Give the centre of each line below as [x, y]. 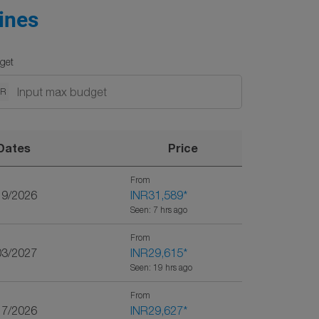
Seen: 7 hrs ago [159, 210]
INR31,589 [157, 195]
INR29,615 [157, 253]
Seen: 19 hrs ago [161, 267]
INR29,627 [157, 310]
